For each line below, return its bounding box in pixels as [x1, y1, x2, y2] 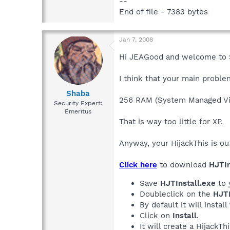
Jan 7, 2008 [119, 35, 153, 43]
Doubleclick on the [140, 189, 213, 199]
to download [157, 160, 209, 169]
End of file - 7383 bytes [119, 7, 208, 16]
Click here [119, 160, 157, 169]
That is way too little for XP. [119, 117, 223, 126]
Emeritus [65, 108, 91, 116]
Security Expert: [53, 100, 103, 107]
